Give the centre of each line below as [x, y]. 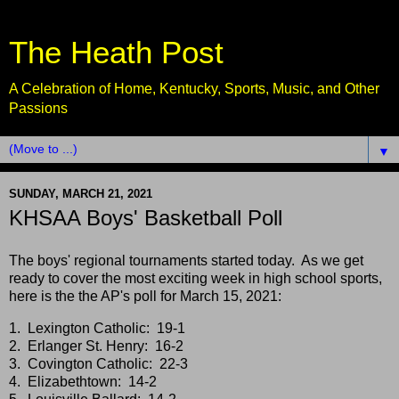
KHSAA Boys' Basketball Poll [146, 218]
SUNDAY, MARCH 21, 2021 [81, 193]
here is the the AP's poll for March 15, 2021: [145, 296]
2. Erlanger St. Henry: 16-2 [96, 346]
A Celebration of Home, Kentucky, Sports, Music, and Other [194, 89]
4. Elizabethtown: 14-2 [83, 381]
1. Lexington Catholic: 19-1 [97, 328]
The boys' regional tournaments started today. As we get [186, 260]
